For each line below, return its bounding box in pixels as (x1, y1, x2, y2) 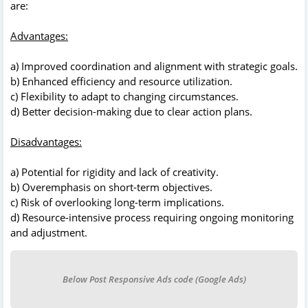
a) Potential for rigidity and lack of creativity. (10, 164, 219, 179)
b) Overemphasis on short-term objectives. (10, 179, 212, 194)
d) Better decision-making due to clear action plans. (10, 104, 252, 118)
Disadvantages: (10, 134, 82, 148)
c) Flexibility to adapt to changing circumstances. (10, 89, 239, 103)
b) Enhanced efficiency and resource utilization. (10, 74, 232, 88)
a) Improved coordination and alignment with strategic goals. (10, 58, 298, 73)
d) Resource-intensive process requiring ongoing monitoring (10, 210, 294, 224)
